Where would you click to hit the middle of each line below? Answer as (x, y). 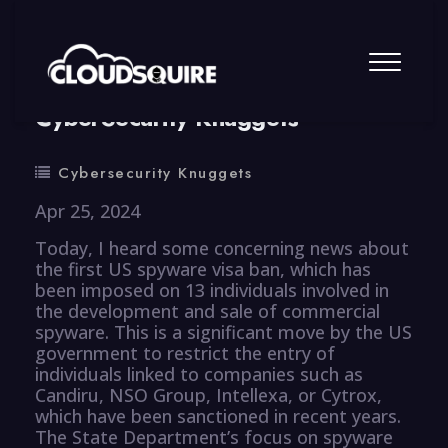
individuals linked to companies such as (199, 373)
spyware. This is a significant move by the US (223, 331)
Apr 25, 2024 (87, 210)
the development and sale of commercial (207, 310)
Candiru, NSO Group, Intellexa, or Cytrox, (208, 394)
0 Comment (250, 71)
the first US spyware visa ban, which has (203, 268)
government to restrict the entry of (185, 352)
